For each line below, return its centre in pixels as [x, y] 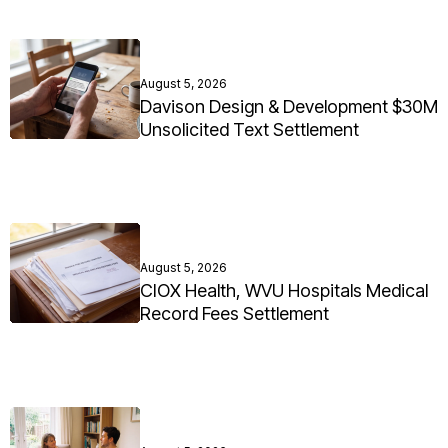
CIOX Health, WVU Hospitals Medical [284, 291]
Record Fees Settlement [234, 314]
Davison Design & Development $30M [289, 107]
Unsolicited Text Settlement [249, 130]
